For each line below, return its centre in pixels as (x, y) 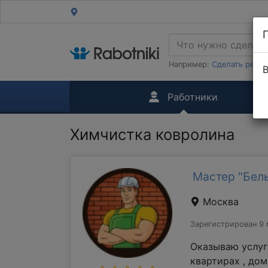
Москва (219, 202)
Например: (190, 64)
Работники (191, 97)
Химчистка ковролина (152, 134)
